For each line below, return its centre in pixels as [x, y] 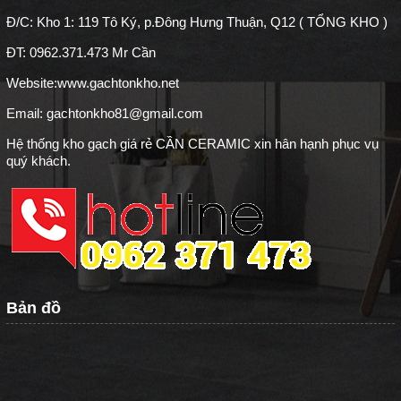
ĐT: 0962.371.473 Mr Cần [81, 52]
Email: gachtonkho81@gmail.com [105, 113]
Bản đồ [34, 308]
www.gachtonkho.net [118, 82]
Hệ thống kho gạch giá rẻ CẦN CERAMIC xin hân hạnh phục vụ [192, 143]
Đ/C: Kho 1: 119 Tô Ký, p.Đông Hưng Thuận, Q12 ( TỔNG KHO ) [197, 21]
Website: [32, 82]
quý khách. [38, 160]
